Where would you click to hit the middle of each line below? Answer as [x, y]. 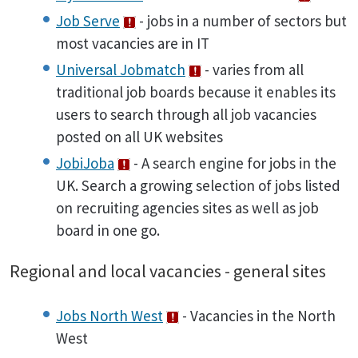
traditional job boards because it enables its [196, 92]
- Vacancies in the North [257, 316]
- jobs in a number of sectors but [241, 21]
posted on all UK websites [139, 137]
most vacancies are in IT [133, 43]
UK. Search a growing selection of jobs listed [198, 185]
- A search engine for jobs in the [233, 163]
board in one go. [108, 230]
